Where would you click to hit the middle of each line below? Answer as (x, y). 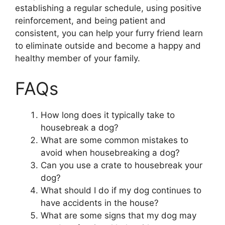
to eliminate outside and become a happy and (108, 46)
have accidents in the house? (100, 203)
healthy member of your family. (78, 59)
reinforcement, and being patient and (90, 21)
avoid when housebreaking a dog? (110, 152)
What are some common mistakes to (115, 140)
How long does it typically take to (108, 115)
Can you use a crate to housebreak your (122, 165)
